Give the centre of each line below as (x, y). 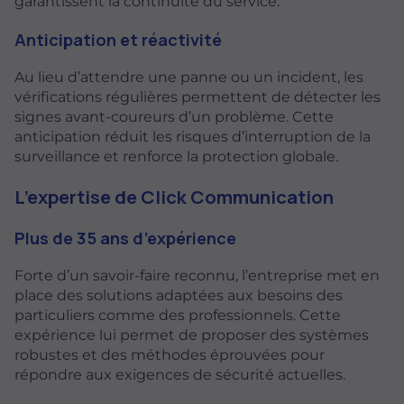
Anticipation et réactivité (118, 39)
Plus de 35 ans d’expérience (125, 238)
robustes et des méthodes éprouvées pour (170, 355)
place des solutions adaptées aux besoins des (179, 296)
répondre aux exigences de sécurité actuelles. (180, 375)
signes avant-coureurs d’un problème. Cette (174, 116)
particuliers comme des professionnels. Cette (178, 316)
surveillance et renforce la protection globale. (176, 156)
